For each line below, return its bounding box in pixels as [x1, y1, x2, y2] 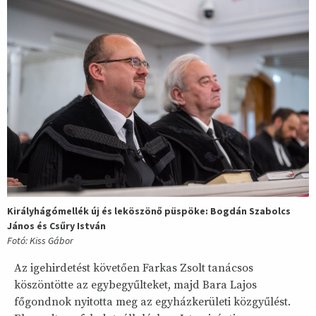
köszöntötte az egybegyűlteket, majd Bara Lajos [14, 278, 257, 293]
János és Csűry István [7, 219, 106, 233]
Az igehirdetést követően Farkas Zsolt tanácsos [14, 261, 253, 276]
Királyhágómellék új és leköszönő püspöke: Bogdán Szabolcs [7, 205, 291, 218]
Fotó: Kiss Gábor [7, 234, 73, 248]
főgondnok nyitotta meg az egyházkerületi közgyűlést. [14, 295, 291, 310]
